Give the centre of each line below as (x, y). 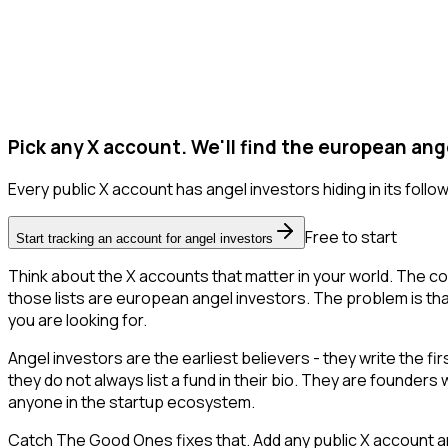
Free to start (351, 237)
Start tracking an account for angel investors (144, 239)
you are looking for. (77, 320)
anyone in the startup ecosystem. (131, 402)
